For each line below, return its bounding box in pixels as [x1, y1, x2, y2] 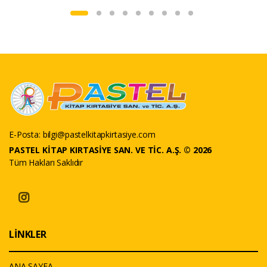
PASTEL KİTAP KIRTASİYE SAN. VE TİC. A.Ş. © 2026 [9, 144, 212, 156]
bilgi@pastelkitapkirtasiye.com [42, 128, 156, 140]
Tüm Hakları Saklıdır [9, 156, 83, 168]
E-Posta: [9, 128, 43, 140]
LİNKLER [9, 227, 46, 241]
